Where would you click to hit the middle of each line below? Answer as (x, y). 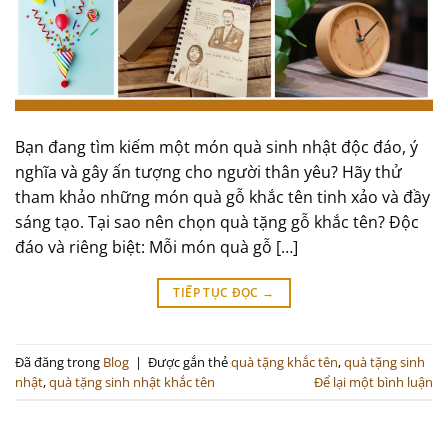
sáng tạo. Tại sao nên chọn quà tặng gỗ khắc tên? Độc (217, 222)
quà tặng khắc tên (284, 361)
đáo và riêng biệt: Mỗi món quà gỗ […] (156, 247)
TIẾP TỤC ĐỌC (218, 293)
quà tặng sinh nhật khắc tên (132, 381)
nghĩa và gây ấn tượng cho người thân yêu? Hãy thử (208, 172)
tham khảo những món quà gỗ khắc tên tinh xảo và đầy (222, 197)
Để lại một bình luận (373, 381)
